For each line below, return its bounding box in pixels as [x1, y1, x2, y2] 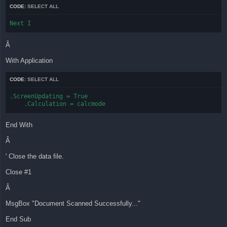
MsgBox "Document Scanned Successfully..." [6, 200, 140, 208]
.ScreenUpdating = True [10, 92, 88, 100]
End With [6, 121, 32, 129]
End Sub [6, 215, 31, 223]
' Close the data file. [6, 153, 64, 161]
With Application [6, 56, 53, 64]
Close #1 [6, 168, 31, 176]
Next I [10, 20, 31, 27]
